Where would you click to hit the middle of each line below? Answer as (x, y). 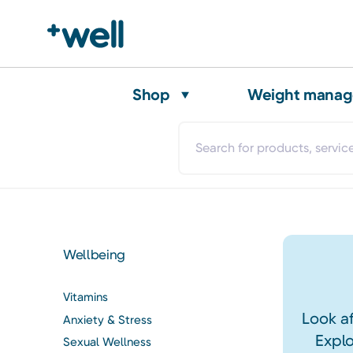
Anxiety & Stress (108, 320)
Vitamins (85, 297)
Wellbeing (94, 255)
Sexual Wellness (107, 342)
